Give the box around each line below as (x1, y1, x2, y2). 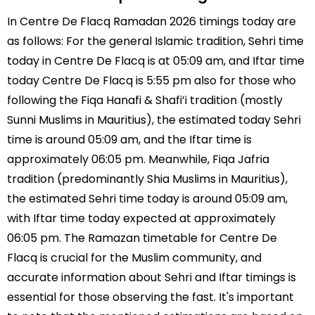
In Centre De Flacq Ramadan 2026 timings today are (7, 13, 296, 30)
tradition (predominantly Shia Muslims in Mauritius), (7, 170, 288, 187)
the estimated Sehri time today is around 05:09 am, (7, 190, 288, 207)
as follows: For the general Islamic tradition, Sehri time (7, 32, 304, 49)
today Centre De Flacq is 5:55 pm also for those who (7, 72, 296, 89)
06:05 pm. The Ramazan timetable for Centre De (7, 229, 277, 246)
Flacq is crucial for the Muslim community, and (7, 249, 262, 266)
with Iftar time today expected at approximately (7, 210, 276, 226)
